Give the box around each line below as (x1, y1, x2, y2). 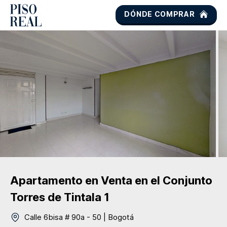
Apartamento (10, 174, 83, 187)
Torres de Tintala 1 (10, 191, 109, 204)
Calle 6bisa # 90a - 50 (24, 212, 101, 222)
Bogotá (108, 212, 134, 222)
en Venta (83, 174, 132, 187)
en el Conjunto (135, 174, 212, 187)
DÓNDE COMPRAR (124, 9, 195, 18)
